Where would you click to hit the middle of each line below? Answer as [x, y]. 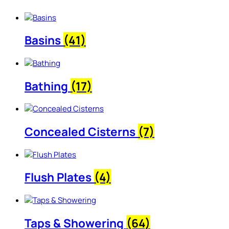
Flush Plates [59, 177]
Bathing [48, 86]
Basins [44, 40]
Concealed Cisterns [81, 131]
